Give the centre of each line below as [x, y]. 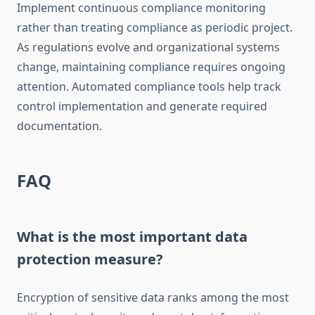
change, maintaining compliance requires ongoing [151, 67]
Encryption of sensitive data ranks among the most [153, 298]
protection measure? [90, 259]
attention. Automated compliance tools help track [149, 87]
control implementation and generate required [142, 107]
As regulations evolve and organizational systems [148, 47]
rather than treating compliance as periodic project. [155, 28]
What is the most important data [132, 237]
